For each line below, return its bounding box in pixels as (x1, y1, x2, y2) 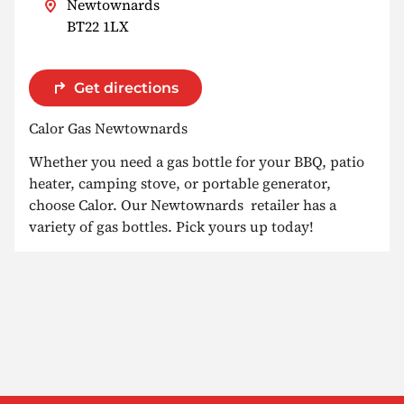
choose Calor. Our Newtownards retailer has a (29, 195, 336, 216)
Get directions (74, 78, 179, 96)
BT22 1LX (67, 15, 129, 36)
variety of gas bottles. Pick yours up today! (29, 216, 314, 237)
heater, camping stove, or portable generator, (29, 173, 331, 194)
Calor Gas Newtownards (29, 118, 188, 139)
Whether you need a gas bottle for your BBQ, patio (29, 151, 364, 172)
